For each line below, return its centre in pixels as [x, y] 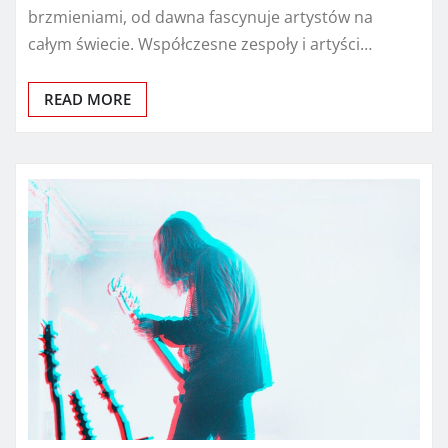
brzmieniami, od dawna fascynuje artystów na [200, 16]
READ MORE [87, 98]
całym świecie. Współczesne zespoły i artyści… [200, 43]
